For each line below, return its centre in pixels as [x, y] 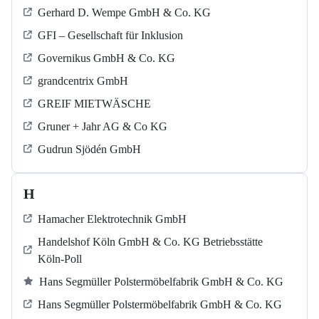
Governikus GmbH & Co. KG [106, 58]
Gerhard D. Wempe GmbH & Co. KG [124, 13]
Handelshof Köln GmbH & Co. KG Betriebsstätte [150, 242]
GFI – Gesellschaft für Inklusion [110, 36]
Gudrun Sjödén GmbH [89, 150]
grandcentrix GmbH [83, 81]
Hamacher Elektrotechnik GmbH [112, 219]
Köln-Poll [60, 259]
